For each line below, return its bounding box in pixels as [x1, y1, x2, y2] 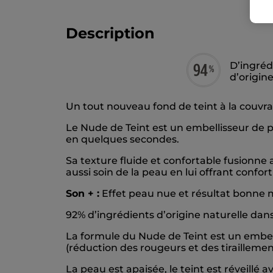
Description [66, 24, 155, 43]
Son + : [66, 188, 99, 200]
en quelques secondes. [66, 133, 179, 146]
